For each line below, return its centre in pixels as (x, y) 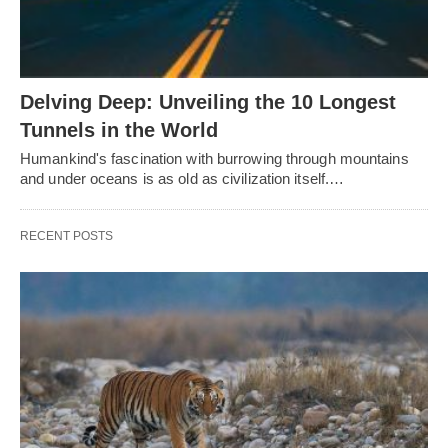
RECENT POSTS (66, 236)
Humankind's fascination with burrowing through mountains (214, 159)
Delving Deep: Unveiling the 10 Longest (208, 102)
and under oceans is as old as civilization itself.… (182, 179)
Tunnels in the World (119, 130)
